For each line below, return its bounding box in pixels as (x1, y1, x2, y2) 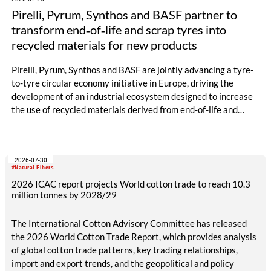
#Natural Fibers (11, 164, 54, 171)
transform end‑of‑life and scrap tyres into (11, 22, 226, 38)
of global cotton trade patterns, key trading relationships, (11, 244, 238, 255)
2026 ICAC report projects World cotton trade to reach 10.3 (11, 178, 250, 190)
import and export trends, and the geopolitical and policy (11, 257, 234, 269)
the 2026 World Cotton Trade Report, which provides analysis (11, 230, 256, 242)
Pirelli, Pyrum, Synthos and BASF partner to (11, 7, 237, 22)
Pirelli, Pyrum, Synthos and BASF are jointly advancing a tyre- (11, 64, 253, 75)
